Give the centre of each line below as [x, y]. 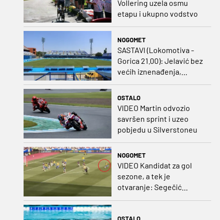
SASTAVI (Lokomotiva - [155, 50]
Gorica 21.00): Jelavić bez [160, 60]
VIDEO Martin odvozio [153, 108]
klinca [127, 93]
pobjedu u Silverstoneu [157, 129]
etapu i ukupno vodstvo [157, 14]
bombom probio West [154, 198]
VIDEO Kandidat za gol [154, 165]
